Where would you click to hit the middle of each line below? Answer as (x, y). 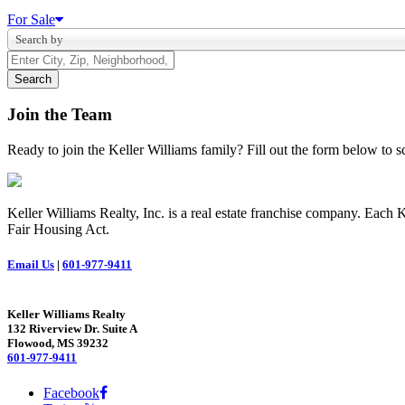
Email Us (31, 265)
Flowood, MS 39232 (58, 343)
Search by (39, 39)
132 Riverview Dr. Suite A (72, 328)
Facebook (71, 392)
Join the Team (60, 115)
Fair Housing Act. (58, 230)
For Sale (31, 19)
